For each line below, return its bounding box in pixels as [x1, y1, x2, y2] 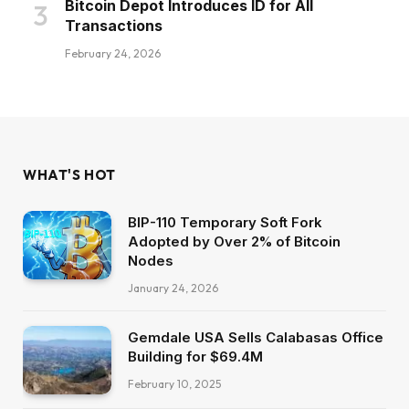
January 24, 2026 [128, 280, 218, 295]
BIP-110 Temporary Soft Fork [128, 213, 322, 231]
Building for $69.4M [128, 347, 263, 365]
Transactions [65, 16, 163, 35]
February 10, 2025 [128, 376, 221, 391]
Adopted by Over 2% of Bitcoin [128, 232, 341, 250]
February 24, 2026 [65, 46, 161, 60]
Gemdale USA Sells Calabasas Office [128, 328, 383, 346]
